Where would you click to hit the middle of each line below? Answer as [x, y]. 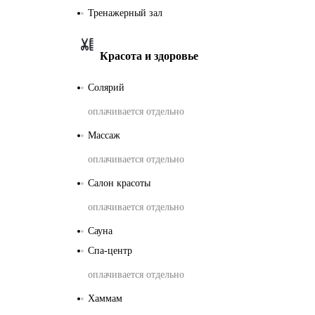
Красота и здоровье [149, 56]
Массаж [104, 135]
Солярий [106, 87]
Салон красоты [119, 183]
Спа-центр [110, 250]
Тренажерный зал [125, 13]
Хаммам [105, 298]
